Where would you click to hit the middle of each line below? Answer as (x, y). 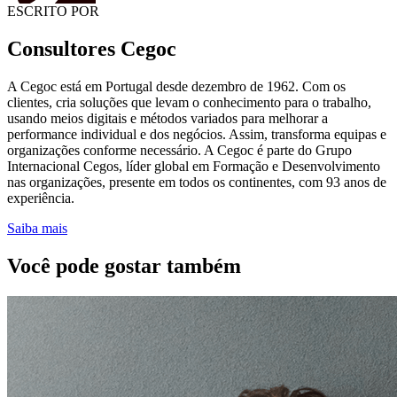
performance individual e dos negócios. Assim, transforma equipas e (197, 135)
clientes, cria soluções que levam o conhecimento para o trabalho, (189, 103)
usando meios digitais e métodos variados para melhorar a (167, 119)
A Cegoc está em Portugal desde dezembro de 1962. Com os (176, 87)
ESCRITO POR (53, 12)
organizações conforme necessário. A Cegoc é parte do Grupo (179, 151)
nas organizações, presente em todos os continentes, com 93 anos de (197, 183)
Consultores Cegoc (92, 49)
